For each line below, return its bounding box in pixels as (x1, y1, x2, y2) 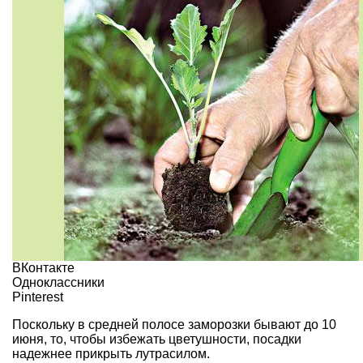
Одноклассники (12, 275, 105, 290)
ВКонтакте (12, 261, 75, 275)
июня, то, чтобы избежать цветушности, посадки (12, 332, 301, 347)
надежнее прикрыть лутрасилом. (12, 347, 210, 361)
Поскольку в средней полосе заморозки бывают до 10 (12, 318, 336, 332)
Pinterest (12, 290, 63, 305)
